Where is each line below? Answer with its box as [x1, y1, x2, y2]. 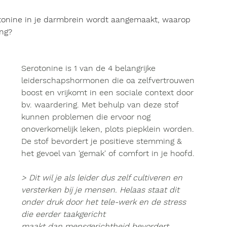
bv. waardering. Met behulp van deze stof [21, 100, 181, 109]
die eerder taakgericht [21, 209, 108, 219]
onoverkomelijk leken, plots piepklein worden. [21, 124, 197, 134]
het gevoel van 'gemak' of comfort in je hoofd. [21, 148, 195, 158]
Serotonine [21, 63, 63, 73]
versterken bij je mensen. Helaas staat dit [21, 185, 182, 195]
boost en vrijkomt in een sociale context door [21, 88, 196, 97]
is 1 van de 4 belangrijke [63, 63, 158, 73]
